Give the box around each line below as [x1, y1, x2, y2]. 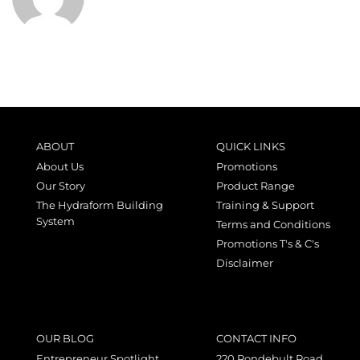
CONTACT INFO [216, 332, 297, 345]
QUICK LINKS [216, 140, 285, 153]
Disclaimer [216, 256, 273, 269]
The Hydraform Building [36, 198, 163, 211]
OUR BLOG [36, 332, 94, 345]
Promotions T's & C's [216, 237, 319, 250]
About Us [36, 160, 84, 173]
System [36, 215, 75, 227]
